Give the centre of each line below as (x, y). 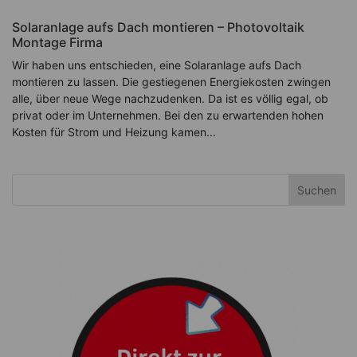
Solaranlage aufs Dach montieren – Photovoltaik (158, 27)
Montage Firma (57, 43)
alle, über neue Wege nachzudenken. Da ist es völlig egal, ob (170, 99)
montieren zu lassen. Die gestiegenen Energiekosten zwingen (171, 82)
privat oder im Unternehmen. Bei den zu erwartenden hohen (168, 116)
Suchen (317, 190)
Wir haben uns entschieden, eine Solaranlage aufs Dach (157, 65)
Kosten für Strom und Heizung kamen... (114, 132)
